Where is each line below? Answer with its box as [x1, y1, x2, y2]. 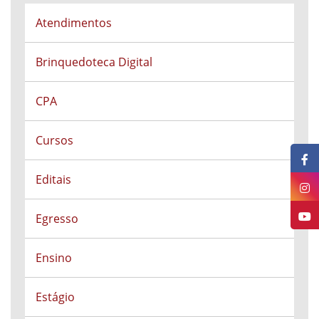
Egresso [36, 211, 78, 226]
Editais [36, 172, 71, 187]
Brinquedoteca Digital [36, 54, 152, 70]
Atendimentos [36, 15, 112, 31]
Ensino [36, 250, 72, 266]
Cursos [36, 132, 73, 148]
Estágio [36, 289, 75, 305]
